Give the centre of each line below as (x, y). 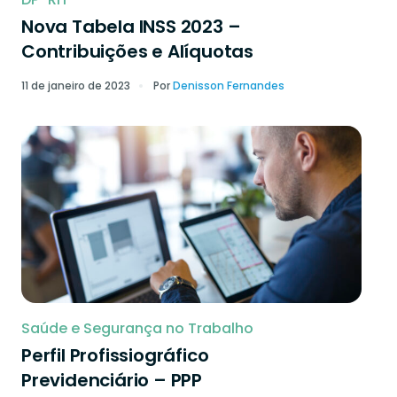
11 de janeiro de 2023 (76, 86)
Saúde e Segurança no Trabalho (137, 328)
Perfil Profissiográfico (115, 355)
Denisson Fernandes (229, 86)
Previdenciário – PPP (112, 380)
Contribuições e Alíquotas (138, 51)
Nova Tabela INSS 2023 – (131, 27)
